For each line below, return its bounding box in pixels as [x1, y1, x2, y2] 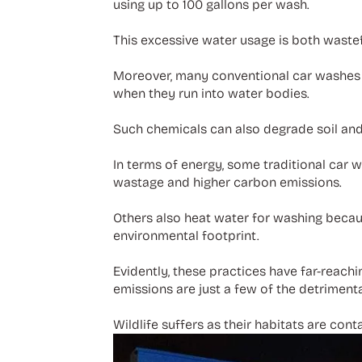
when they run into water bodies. [112, 85, 313, 101]
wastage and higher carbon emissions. [112, 174, 345, 190]
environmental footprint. [112, 227, 259, 243]
